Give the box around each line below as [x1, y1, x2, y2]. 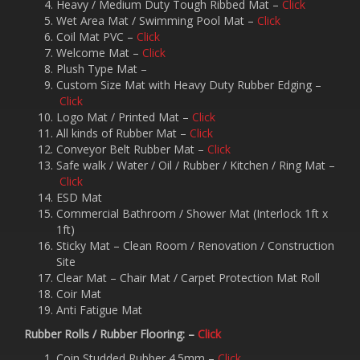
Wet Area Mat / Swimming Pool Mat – [56, 12, 257, 28]
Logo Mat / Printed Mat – [56, 108, 192, 125]
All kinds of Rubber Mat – [56, 125, 190, 141]
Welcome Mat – [56, 44, 142, 60]
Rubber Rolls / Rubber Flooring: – [24, 325, 198, 342]
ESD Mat [56, 189, 102, 205]
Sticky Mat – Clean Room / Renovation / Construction [56, 237, 334, 253]
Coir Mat [56, 285, 101, 301]
